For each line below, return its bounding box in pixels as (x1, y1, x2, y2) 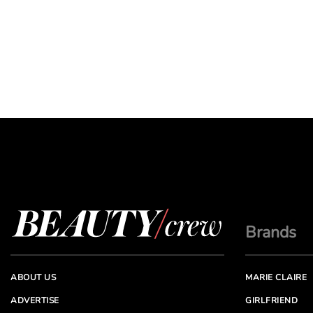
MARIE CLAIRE (245, 272, 307, 283)
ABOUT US (10, 272, 56, 283)
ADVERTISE (10, 295, 59, 306)
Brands (245, 221, 296, 243)
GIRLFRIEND (245, 295, 298, 306)
